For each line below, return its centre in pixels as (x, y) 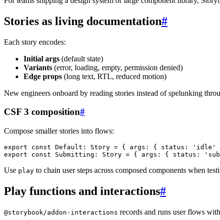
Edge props (43, 76)
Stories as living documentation (83, 21)
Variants (38, 67)
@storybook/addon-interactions (61, 212)
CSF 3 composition (42, 112)
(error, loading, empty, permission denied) (117, 67)
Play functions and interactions (82, 191)
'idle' (204, 147)
